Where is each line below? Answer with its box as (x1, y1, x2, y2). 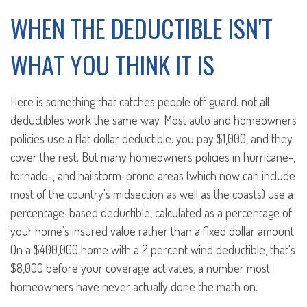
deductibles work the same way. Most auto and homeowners (10, 112, 297, 127)
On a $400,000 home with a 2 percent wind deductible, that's (10, 242, 295, 257)
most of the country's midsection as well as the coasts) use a (10, 186, 293, 201)
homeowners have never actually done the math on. (10, 279, 258, 294)
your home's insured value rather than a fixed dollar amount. (10, 223, 296, 238)
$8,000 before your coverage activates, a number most (10, 260, 270, 275)
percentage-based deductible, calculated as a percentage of (10, 205, 292, 220)
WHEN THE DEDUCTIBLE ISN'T (10, 10, 273, 46)
